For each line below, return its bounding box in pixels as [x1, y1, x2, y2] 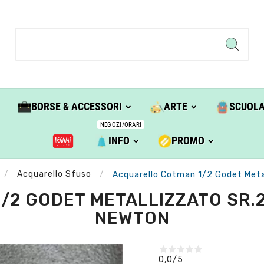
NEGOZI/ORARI [100, 121, 142, 129]
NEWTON [94, 207, 170, 228]
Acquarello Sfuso [16, 169, 91, 180]
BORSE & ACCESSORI [31, 100, 122, 113]
